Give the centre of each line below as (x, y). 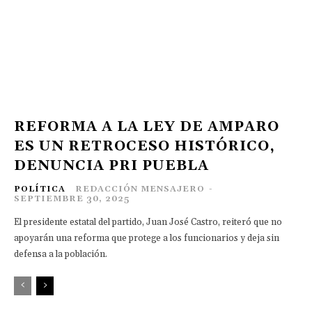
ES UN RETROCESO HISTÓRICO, (145, 147)
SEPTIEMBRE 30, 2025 (72, 199)
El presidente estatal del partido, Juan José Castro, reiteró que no (148, 223)
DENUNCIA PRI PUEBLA (111, 166)
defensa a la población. (61, 255)
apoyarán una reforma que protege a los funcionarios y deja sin (147, 239)
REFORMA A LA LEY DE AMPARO (147, 127)
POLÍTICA (40, 189)
